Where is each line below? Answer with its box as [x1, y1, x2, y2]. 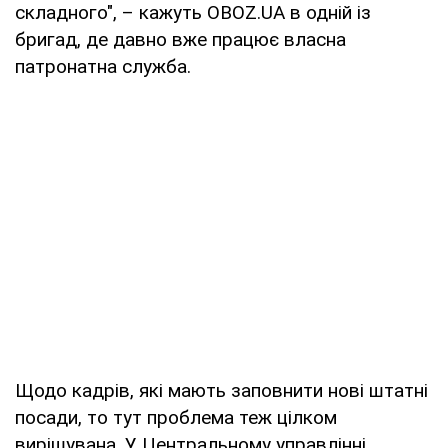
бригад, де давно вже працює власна [15, 27, 346, 51]
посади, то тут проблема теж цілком [15, 405, 337, 429]
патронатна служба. [15, 54, 191, 78]
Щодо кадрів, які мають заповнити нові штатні [15, 378, 428, 402]
